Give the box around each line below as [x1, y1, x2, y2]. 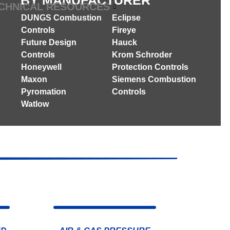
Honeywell [21, 63, 62, 71]
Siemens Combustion [111, 75, 196, 84]
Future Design [21, 38, 76, 47]
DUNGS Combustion [21, 13, 102, 22]
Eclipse [111, 13, 141, 22]
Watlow [21, 100, 49, 108]
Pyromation [21, 87, 66, 96]
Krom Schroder [111, 50, 172, 59]
